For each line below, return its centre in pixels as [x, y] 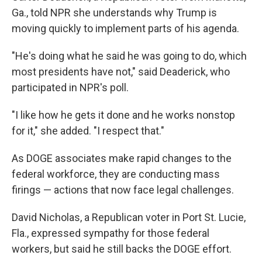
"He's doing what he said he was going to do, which [129, 56]
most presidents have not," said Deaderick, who [121, 72]
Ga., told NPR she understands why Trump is [114, 13]
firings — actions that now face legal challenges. [123, 190]
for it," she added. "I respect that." [88, 131]
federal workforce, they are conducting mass [116, 174]
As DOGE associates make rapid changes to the [122, 158]
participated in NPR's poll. [70, 87]
